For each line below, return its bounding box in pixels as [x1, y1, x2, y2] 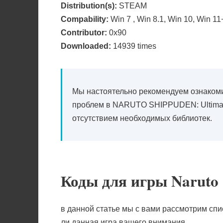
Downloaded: [61, 41, 111, 50]
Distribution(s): [61, 1, 117, 10]
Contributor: [61, 28, 107, 37]
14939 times [111, 41, 156, 50]
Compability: [61, 14, 109, 23]
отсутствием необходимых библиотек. [72, 113, 212, 122]
